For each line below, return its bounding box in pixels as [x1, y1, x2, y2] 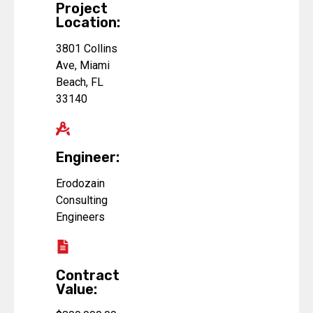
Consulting [56, 194, 108, 208]
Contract [56, 267, 119, 284]
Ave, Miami [56, 59, 110, 73]
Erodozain [56, 177, 105, 191]
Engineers [56, 210, 105, 224]
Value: [56, 281, 97, 298]
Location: [56, 14, 120, 31]
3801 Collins [56, 42, 117, 56]
